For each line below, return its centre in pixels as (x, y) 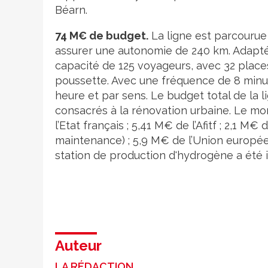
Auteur (78, 245)
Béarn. (71, 10)
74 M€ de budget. (102, 35)
